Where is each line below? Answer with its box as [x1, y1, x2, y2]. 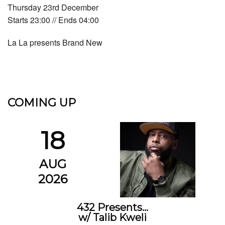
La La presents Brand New [8, 36, 102, 48]
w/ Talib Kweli [78, 211, 147, 223]
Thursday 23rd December [8, 1, 98, 13]
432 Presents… [77, 201, 148, 213]
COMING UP [8, 95, 76, 109]
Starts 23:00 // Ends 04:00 [8, 14, 99, 26]
